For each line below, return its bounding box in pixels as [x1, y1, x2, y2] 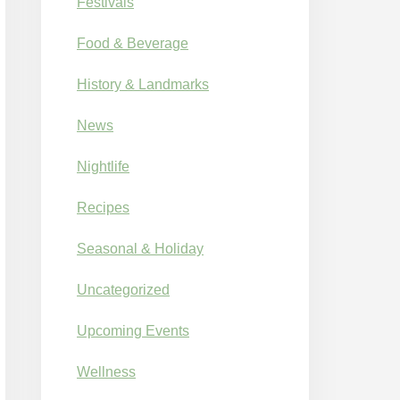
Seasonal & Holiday [77, 240, 204, 256]
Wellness [77, 363, 136, 379]
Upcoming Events [77, 322, 189, 338]
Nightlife [77, 158, 129, 174]
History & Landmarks [77, 76, 209, 92]
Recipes [77, 199, 129, 215]
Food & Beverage [77, 35, 188, 51]
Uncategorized [77, 281, 170, 297]
